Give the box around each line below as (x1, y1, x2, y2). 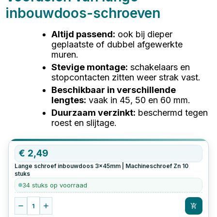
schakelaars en (130, 62, 190, 73)
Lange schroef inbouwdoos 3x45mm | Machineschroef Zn (15, 162, 181, 170)
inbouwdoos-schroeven (5, 5, 161, 22)
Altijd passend (51, 29, 113, 40)
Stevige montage (51, 62, 126, 73)
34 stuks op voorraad (22, 181, 88, 189)
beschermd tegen (138, 108, 208, 118)
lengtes (51, 95, 84, 106)
